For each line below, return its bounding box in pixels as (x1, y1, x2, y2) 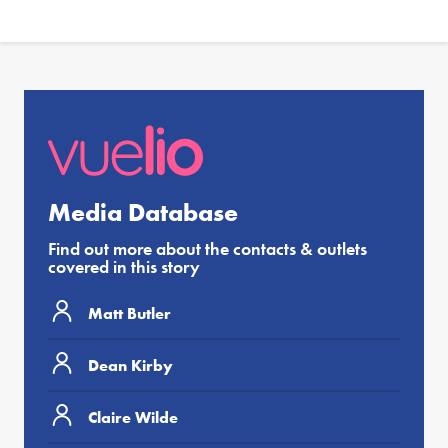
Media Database (48, 196, 238, 230)
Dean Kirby (88, 354, 173, 376)
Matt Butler (88, 302, 171, 324)
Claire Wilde (88, 406, 178, 428)
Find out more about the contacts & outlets (48, 237, 367, 261)
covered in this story (48, 255, 200, 279)
